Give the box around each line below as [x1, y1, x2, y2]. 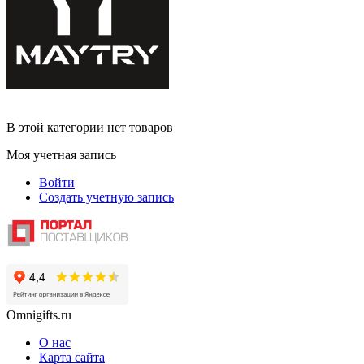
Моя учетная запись [6, 147, 116, 162]
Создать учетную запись [39, 189, 174, 204]
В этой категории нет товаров [6, 119, 173, 134]
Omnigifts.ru [6, 308, 71, 323]
